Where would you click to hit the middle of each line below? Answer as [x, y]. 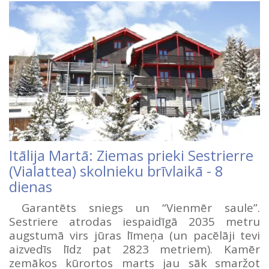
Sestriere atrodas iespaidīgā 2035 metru [134, 222]
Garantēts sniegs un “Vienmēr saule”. [134, 208]
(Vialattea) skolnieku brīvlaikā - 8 [116, 171]
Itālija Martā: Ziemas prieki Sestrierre [131, 156]
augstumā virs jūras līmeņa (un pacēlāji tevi [134, 236]
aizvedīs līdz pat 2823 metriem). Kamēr [134, 249]
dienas [31, 187]
